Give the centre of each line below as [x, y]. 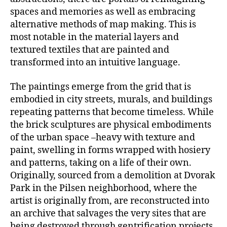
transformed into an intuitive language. [95, 63]
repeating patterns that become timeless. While [112, 112]
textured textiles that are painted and [90, 50]
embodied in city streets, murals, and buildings [111, 99]
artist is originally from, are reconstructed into [110, 201]
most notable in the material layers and [94, 37]
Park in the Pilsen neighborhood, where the [104, 188]
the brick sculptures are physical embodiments [111, 125]
